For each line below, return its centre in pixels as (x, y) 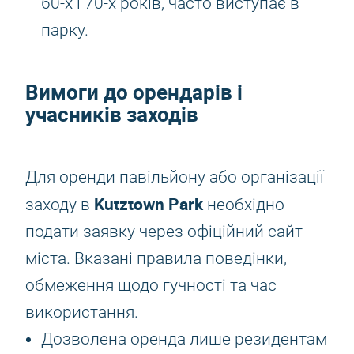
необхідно (244, 205)
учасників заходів (112, 114)
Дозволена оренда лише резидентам (184, 339)
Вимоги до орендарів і (134, 92)
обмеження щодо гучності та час (151, 285)
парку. (65, 30)
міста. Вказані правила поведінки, (156, 258)
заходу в (60, 205)
